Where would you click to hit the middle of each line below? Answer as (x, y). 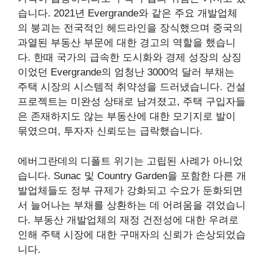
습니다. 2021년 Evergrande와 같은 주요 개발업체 (128, 14)
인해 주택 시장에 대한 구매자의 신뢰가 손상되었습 (132, 235)
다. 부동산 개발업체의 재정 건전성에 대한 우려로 (128, 220)
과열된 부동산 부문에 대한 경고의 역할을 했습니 (127, 43)
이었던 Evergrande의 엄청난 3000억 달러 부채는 (126, 72)
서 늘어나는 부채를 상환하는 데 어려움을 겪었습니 (132, 205)
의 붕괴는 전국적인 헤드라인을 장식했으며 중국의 (130, 28)
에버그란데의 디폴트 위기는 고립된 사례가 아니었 (130, 161)
